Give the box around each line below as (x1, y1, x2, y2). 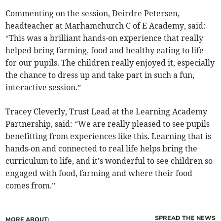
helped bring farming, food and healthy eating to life (5, 45, 204, 56)
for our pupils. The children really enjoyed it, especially (5, 58, 215, 68)
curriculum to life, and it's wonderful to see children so (5, 156, 213, 166)
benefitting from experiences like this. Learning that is (5, 131, 212, 142)
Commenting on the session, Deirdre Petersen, (5, 8, 180, 19)
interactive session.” (5, 82, 81, 93)
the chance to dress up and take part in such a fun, (5, 70, 195, 80)
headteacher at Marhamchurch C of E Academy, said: (5, 21, 206, 31)
